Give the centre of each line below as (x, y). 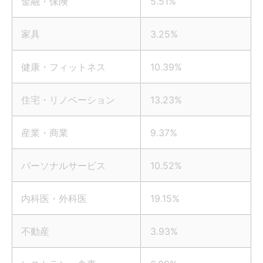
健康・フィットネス (63, 67)
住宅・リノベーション (68, 100)
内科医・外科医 (54, 199)
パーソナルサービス (63, 166)
